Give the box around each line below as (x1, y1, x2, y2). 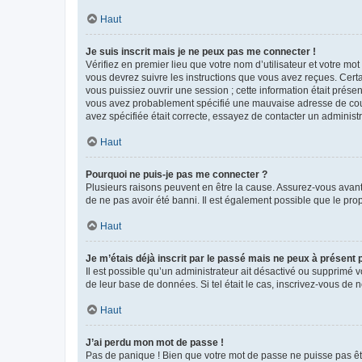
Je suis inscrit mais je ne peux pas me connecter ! (86, 45, 316, 57)
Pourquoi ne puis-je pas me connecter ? (86, 168, 267, 180)
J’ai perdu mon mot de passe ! (86, 336, 224, 348)
